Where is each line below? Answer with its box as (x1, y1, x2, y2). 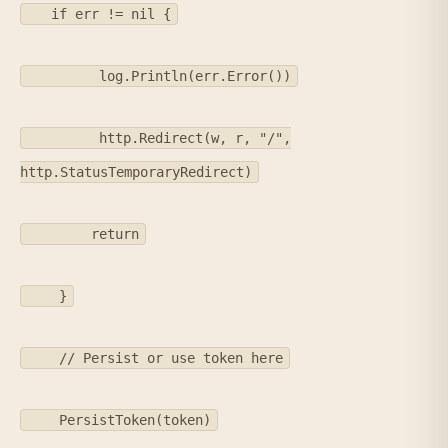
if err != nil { (27, 6, 171, 23)
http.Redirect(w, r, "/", (27, 130, 291, 147)
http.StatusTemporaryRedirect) (20, 164, 252, 181)
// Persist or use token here (27, 350, 283, 367)
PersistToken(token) (27, 412, 211, 429)
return (27, 226, 139, 243)
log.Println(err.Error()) (27, 68, 291, 85)
